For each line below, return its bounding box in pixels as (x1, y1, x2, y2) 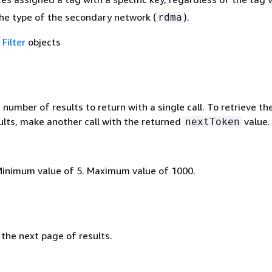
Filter (2, 35, 25, 48)
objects (25, 35, 61, 48)
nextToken (185, 115, 240, 127)
